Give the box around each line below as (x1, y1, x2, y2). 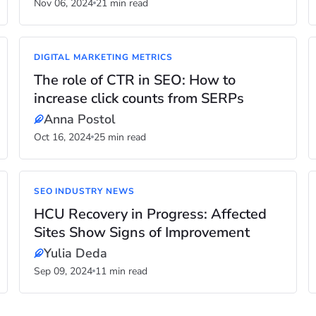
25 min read (93, 130, 146, 144)
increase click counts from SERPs (33, 89, 244, 108)
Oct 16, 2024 (33, 130, 91, 144)
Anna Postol (43, 111, 116, 128)
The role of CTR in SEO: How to (33, 71, 236, 90)
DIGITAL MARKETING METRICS (33, 51, 173, 63)
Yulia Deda (43, 245, 107, 262)
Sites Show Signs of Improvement (33, 223, 250, 242)
